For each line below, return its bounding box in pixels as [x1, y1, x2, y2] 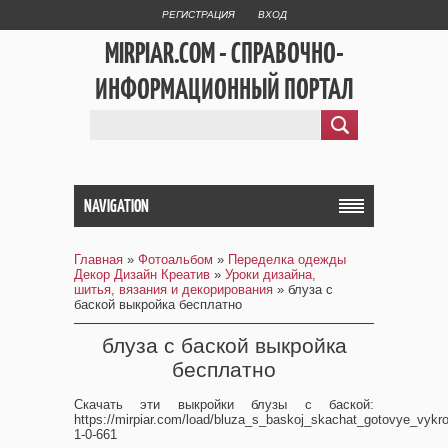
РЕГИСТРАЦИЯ [161, 9, 235, 20]
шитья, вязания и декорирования [74, 282, 273, 297]
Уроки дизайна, [225, 267, 316, 282]
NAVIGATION [84, 195, 149, 217]
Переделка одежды [228, 252, 346, 267]
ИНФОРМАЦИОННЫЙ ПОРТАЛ [94, 69, 354, 108]
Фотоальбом [138, 252, 213, 267]
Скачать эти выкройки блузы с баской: [74, 396, 374, 412]
